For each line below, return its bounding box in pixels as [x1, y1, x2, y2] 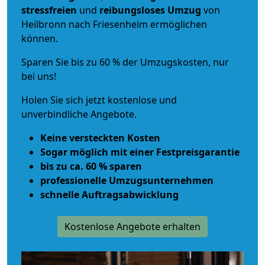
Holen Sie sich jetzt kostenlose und [21, 93, 177, 106]
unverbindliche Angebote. [21, 107, 137, 121]
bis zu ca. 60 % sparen [40, 159, 142, 173]
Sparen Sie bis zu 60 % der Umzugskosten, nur [21, 55, 229, 69]
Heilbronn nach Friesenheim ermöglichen [21, 17, 207, 31]
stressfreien [21, 3, 77, 17]
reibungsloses [99, 3, 165, 17]
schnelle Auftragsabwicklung [40, 188, 179, 201]
